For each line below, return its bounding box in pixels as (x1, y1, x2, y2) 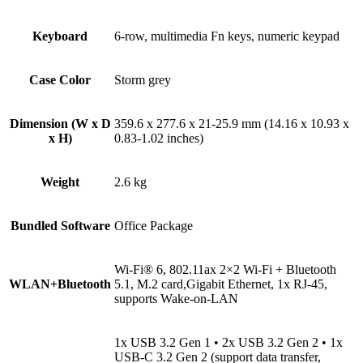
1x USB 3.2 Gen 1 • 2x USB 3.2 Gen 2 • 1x (114, 335, 343, 350)
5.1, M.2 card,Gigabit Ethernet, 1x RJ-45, (114, 277, 327, 292)
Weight (41, 175, 79, 190)
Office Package (114, 219, 193, 233)
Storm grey (114, 73, 171, 88)
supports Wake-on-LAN (114, 292, 238, 306)
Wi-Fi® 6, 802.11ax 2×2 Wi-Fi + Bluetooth (114, 263, 336, 277)
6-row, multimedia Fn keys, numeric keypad (114, 29, 340, 44)
